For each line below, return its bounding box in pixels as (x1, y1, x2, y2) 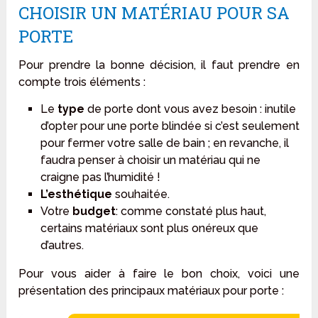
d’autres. (40, 238, 84, 253)
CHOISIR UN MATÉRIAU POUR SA (18, 1, 290, 25)
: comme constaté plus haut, (115, 204, 266, 219)
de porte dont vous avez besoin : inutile (84, 102, 296, 116)
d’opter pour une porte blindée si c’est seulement (40, 119, 300, 133)
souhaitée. (111, 187, 170, 202)
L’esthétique (40, 187, 112, 202)
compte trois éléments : (18, 75, 146, 89)
